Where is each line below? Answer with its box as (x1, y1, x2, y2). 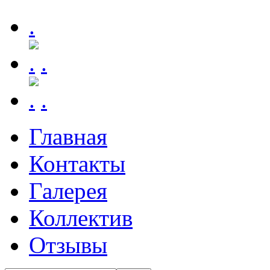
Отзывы (29, 232, 107, 259)
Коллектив (29, 205, 133, 231)
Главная (29, 124, 107, 150)
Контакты (29, 151, 125, 177)
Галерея (29, 178, 107, 204)
